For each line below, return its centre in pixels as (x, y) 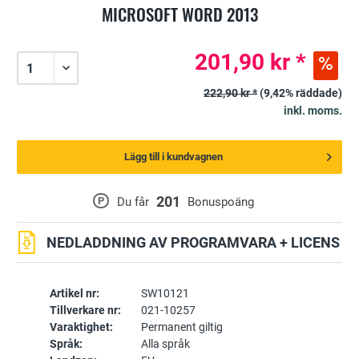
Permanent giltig (182, 327)
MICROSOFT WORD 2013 (179, 14)
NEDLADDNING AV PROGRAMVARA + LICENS (194, 243)
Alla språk (165, 344)
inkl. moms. (313, 111)
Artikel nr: (74, 294)
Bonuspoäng (220, 202)
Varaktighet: (81, 327)
